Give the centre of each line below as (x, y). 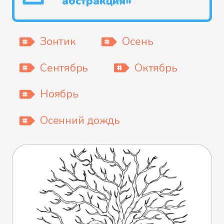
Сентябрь (64, 68)
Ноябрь (59, 94)
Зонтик (58, 42)
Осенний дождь (80, 121)
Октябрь (156, 68)
